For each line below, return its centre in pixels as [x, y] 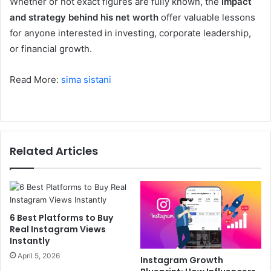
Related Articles [54, 151]
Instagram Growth [182, 260]
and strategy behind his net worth [84, 17]
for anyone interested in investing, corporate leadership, [130, 33]
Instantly [30, 240]
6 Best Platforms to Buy [61, 217]
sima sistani [86, 79]
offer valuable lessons [207, 17]
